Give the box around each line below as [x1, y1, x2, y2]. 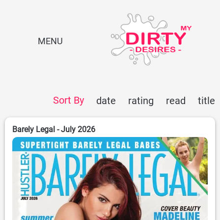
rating [128, 95, 154, 107]
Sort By [53, 94, 84, 107]
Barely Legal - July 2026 [12, 125, 95, 135]
